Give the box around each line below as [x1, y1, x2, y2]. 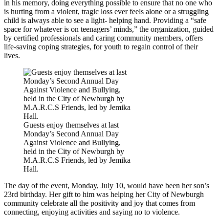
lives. [4, 51, 20, 60]
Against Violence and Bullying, [23, 138, 121, 147]
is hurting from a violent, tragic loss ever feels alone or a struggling [4, 7, 209, 16]
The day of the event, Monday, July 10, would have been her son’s [4, 181, 209, 190]
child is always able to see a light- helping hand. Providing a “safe [4, 16, 206, 24]
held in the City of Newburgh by [23, 147, 124, 155]
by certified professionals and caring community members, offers [4, 33, 203, 42]
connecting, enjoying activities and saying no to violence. [4, 207, 180, 216]
